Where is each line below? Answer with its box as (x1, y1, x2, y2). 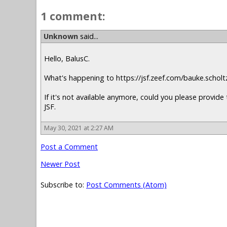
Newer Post (41, 159, 80, 169)
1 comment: (41, 9, 105, 24)
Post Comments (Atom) (86, 180, 167, 190)
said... (78, 31, 98, 42)
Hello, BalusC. (44, 53, 90, 63)
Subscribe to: (41, 180, 86, 190)
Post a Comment (41, 142, 98, 152)
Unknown (44, 31, 78, 42)
